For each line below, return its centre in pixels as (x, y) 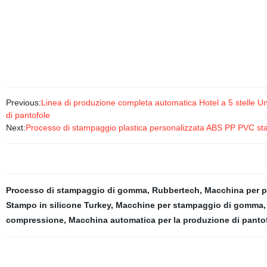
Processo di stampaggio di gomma (76, 190)
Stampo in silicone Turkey (58, 205)
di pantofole (28, 115)
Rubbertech (176, 190)
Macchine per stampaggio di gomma (189, 205)
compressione (35, 220)
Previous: (23, 103)
